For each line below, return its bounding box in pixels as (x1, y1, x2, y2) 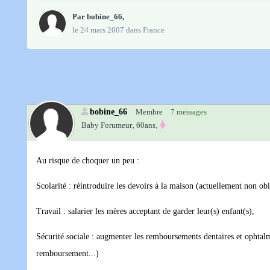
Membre (136, 107, 163, 117)
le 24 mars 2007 (72, 25, 124, 35)
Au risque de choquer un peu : (36, 156, 139, 166)
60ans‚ (136, 121, 158, 130)
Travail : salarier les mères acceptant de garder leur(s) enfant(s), (36, 207, 254, 216)
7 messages (171, 107, 207, 117)
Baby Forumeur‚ (81, 121, 134, 130)
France (143, 25, 165, 35)
